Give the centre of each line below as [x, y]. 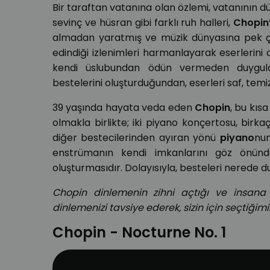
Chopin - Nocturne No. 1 [139, 233]
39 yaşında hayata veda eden [124, 108]
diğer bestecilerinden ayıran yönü [136, 138]
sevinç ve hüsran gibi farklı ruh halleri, [143, 23]
